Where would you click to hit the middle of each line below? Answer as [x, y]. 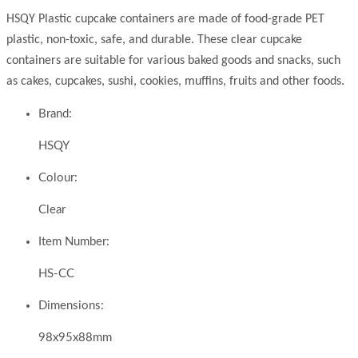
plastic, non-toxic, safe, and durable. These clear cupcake [154, 40]
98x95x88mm [75, 338]
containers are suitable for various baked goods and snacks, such [173, 61]
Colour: [58, 178]
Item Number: [74, 242]
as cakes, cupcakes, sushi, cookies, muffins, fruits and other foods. [175, 82]
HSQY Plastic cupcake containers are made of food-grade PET [165, 20]
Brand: [55, 114]
